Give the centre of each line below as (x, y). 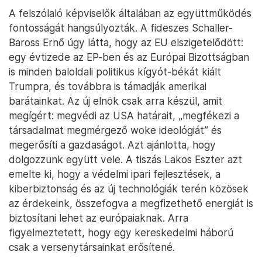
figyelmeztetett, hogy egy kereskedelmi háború (121, 232)
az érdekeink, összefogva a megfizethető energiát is (131, 203)
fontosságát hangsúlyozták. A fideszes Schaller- (121, 28)
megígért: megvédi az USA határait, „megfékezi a (124, 116)
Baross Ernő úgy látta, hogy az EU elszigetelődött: (126, 42)
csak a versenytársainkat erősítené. (92, 247)
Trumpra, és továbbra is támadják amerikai (108, 86)
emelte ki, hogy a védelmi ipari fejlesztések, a (115, 174)
